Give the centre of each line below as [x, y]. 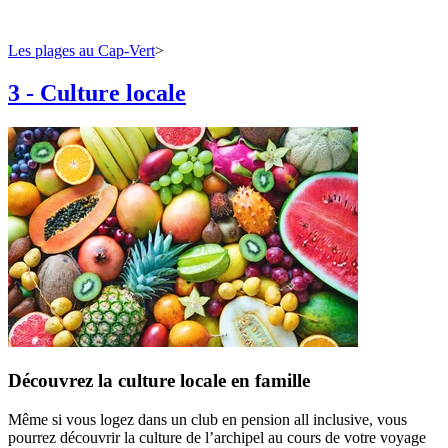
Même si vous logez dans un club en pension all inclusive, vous [207, 419]
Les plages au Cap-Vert [81, 51]
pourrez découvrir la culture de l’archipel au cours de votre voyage [217, 437]
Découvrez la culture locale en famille [159, 380]
